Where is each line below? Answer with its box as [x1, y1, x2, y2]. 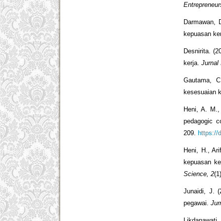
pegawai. [184, 199, 211, 207]
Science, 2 [184, 170, 215, 178]
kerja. [184, 59, 202, 67]
